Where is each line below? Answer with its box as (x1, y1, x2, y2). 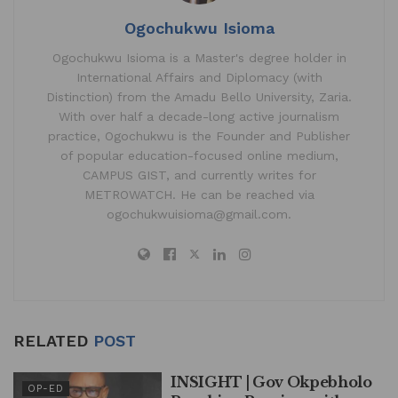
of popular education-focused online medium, (60, 148, 338, 163)
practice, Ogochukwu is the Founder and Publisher (48, 129, 350, 144)
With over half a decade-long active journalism (59, 109, 339, 124)
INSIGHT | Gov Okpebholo (171, 373, 372, 392)
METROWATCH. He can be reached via (84, 187, 314, 203)
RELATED (13, 331, 93, 351)
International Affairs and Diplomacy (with (76, 70, 322, 85)
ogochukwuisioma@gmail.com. (107, 207, 291, 222)
